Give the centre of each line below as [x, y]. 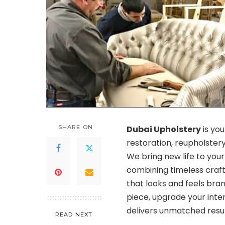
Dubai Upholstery [164, 129]
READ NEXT [74, 214]
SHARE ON [76, 127]
